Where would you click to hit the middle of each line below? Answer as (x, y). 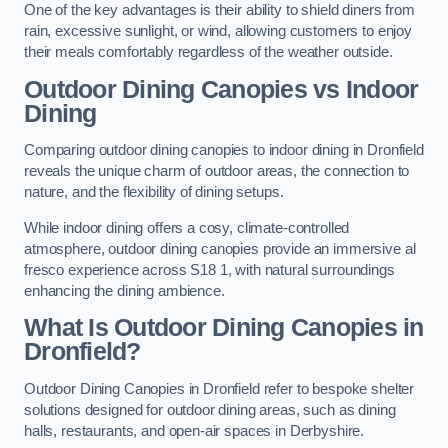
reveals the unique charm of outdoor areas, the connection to (217, 171)
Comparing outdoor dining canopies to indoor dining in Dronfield (224, 150)
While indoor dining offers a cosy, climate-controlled (187, 227)
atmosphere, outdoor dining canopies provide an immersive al (220, 248)
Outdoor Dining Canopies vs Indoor (221, 89)
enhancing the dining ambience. (124, 290)
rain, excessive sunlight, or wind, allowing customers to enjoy (218, 31)
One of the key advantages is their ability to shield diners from (219, 10)
